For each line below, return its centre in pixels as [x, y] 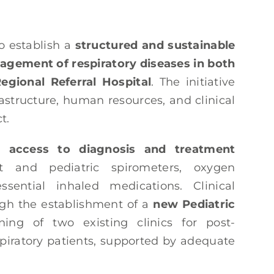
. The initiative [193, 82]
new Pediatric [194, 205]
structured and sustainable [155, 46]
